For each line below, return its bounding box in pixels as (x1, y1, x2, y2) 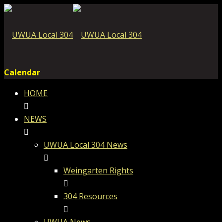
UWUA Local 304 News (44, 139, 127, 150)
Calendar (4, 67, 40, 78)
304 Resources (63, 191, 117, 202)
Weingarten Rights (63, 165, 133, 176)
